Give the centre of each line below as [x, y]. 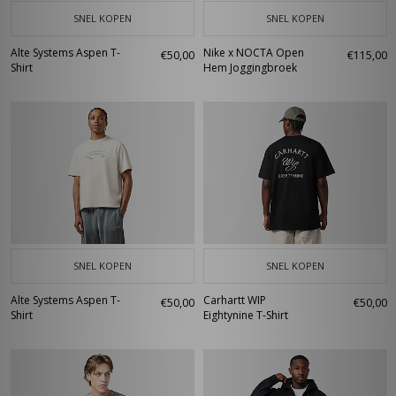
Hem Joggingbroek [250, 68]
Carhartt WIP [235, 300]
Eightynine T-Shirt [246, 315]
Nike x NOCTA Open [254, 53]
